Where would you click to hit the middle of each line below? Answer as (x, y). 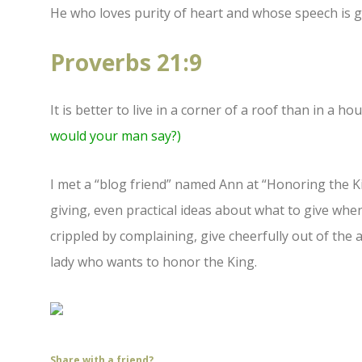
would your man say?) (116, 136)
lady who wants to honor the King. (154, 262)
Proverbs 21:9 (126, 63)
